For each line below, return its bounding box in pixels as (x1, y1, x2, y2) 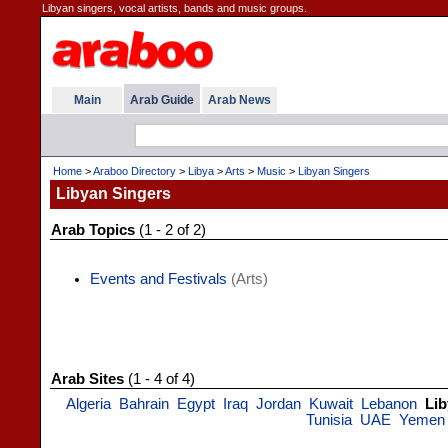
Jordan (255, 396, 301, 412)
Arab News (208, 93, 271, 107)
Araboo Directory (93, 165, 176, 177)
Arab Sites (51, 371, 124, 387)
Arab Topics (51, 222, 135, 238)
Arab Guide (130, 93, 194, 107)
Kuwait (308, 396, 353, 412)
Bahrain (118, 396, 169, 412)
